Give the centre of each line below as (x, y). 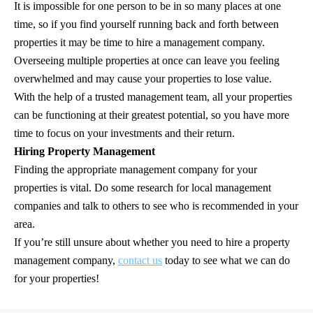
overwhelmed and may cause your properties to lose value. (143, 78)
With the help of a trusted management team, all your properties (153, 96)
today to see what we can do (226, 260)
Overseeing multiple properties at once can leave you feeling (147, 60)
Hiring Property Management (85, 151)
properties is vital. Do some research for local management (143, 187)
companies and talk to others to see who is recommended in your (156, 205)
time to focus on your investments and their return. (124, 133)
